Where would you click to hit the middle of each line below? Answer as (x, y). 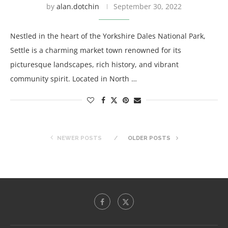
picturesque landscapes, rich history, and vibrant (94, 64)
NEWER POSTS (79, 138)
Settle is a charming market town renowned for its (96, 50)
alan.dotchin (78, 6)
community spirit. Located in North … (74, 79)
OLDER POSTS (150, 138)
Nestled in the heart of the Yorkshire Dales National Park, (108, 36)
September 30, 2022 (148, 6)
